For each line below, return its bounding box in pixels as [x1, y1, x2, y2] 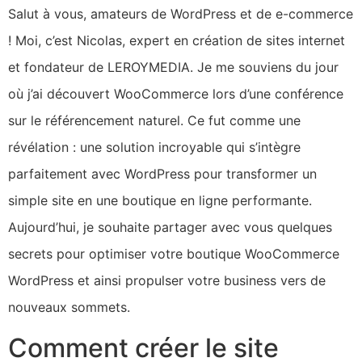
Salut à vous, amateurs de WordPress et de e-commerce [8, 6, 353, 23]
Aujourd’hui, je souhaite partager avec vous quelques [8, 219, 332, 236]
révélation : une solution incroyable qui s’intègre [8, 139, 301, 156]
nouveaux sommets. [8, 299, 130, 316]
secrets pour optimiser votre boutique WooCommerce [8, 246, 339, 263]
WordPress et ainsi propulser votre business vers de [8, 272, 326, 289]
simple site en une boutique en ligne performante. [8, 192, 312, 209]
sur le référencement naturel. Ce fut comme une [8, 112, 301, 129]
